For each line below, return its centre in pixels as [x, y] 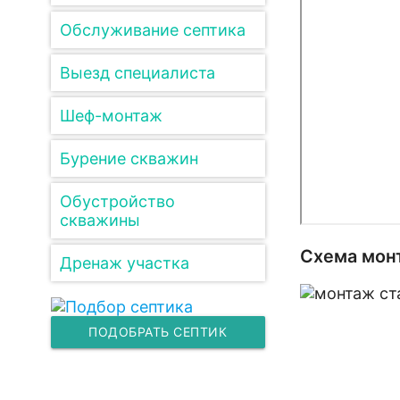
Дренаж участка [124, 263]
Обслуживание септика [152, 30]
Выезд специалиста [137, 73]
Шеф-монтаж [111, 116]
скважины [100, 220]
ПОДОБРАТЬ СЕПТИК [158, 332]
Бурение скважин [129, 158]
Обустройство [117, 201]
